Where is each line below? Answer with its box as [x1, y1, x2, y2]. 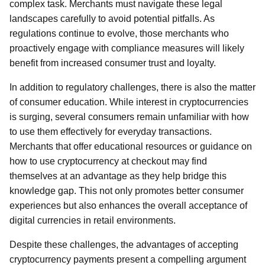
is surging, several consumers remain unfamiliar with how [9, 112, 249, 122]
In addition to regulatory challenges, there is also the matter [9, 82, 256, 92]
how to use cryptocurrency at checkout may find [9, 156, 207, 166]
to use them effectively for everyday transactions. [9, 127, 212, 137]
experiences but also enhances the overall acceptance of [9, 201, 247, 211]
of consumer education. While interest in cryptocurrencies [9, 97, 248, 107]
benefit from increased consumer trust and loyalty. [9, 58, 216, 68]
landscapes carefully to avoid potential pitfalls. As [9, 14, 215, 24]
